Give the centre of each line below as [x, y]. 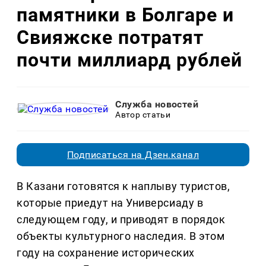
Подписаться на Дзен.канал [133, 155]
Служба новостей [157, 104]
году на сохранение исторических [106, 253]
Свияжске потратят [110, 37]
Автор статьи [143, 115]
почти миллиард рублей [130, 60]
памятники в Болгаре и [126, 15]
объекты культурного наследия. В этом [121, 236]
